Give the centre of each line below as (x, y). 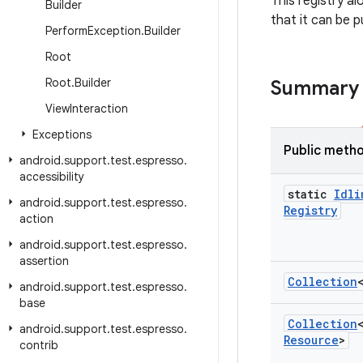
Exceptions (62, 135)
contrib (39, 345)
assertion (44, 261)
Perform (66, 31)
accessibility (52, 177)
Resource (311, 340)
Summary (315, 88)
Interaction (99, 109)
